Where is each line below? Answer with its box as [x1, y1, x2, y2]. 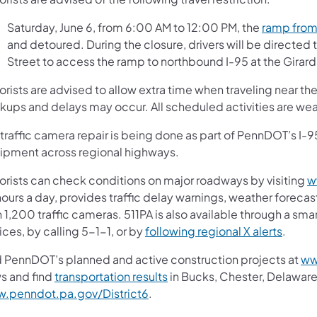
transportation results [54, 268, 168, 284]
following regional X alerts [145, 223, 282, 238]
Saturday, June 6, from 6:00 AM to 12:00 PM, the [7, 19, 262, 35]
